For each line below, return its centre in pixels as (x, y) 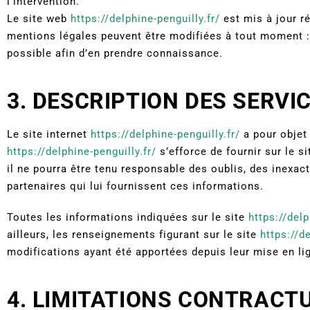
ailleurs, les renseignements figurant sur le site (134, 234)
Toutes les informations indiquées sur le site (128, 217)
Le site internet (49, 134)
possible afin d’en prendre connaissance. (115, 53)
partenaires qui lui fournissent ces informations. (135, 186)
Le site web (39, 18)
